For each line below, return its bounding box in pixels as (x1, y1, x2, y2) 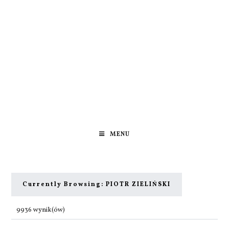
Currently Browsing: (22, 180, 104, 189)
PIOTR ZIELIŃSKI (104, 180, 171, 189)
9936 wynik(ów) (16, 205, 65, 215)
